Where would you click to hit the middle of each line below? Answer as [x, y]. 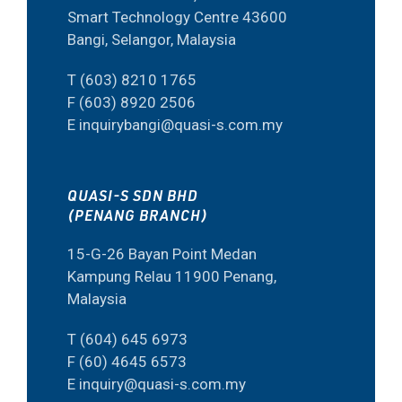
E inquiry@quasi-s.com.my [157, 384]
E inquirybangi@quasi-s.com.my [175, 125]
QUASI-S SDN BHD [133, 195]
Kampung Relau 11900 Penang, [172, 276]
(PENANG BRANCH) [138, 215]
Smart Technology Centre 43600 [177, 17]
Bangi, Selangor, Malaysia [152, 39]
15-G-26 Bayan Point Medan [162, 254]
